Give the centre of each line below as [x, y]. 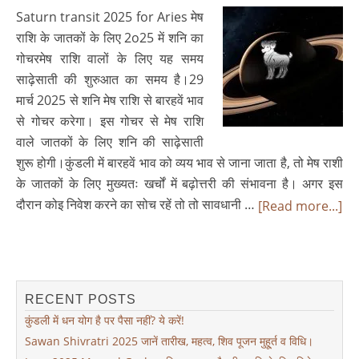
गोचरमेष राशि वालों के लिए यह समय [110, 58]
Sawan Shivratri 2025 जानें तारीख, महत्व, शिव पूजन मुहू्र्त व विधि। [169, 341]
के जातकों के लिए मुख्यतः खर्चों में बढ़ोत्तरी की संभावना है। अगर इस [179, 183]
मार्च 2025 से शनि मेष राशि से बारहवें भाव [110, 100]
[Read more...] [300, 206]
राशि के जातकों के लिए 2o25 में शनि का [110, 37]
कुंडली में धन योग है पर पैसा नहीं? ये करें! [105, 320]
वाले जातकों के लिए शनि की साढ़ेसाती [110, 141]
